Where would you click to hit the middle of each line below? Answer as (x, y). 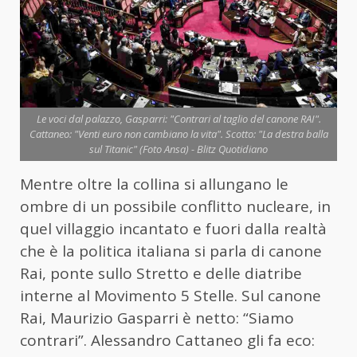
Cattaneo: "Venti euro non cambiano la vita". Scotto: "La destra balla (178, 134)
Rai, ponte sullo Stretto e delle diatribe (161, 274)
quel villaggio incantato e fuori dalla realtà (173, 229)
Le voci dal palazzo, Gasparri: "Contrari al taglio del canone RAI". (178, 119)
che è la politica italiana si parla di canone (171, 251)
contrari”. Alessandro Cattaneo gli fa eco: (167, 341)
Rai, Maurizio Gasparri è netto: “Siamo (157, 318)
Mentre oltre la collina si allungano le (154, 184)
